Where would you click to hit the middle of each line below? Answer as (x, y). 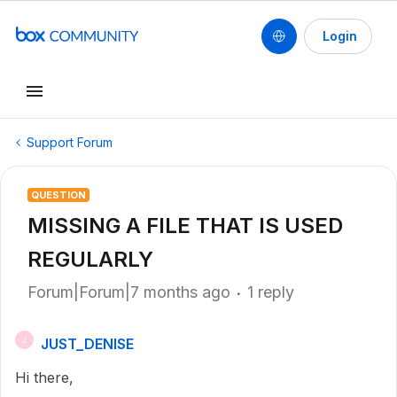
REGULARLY (90, 259)
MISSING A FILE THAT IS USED (185, 226)
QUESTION (58, 195)
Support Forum (70, 142)
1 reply (271, 292)
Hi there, (44, 378)
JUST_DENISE (87, 344)
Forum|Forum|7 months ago (129, 292)
